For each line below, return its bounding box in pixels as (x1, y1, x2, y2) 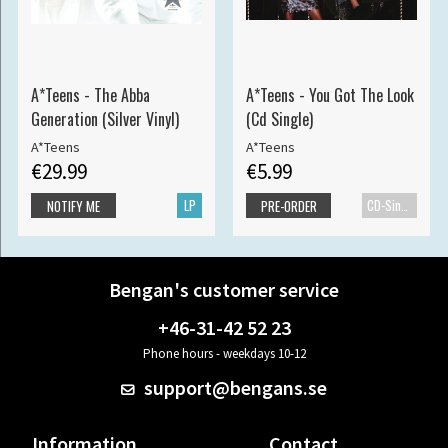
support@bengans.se (140, 375, 328, 401)
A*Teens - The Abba (30, 83, 150, 108)
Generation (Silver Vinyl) (30, 107, 179, 132)
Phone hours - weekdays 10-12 (142, 345, 306, 363)
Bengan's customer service (109, 277, 339, 303)
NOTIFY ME (47, 195, 100, 216)
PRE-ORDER (260, 195, 317, 216)
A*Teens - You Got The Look (245, 83, 414, 108)
